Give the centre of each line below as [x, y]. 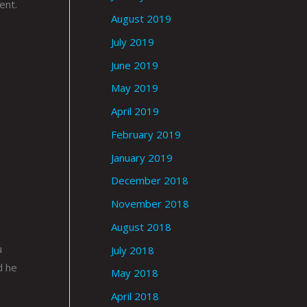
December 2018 [150, 181]
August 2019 [141, 19]
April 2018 [135, 296]
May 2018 [135, 273]
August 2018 [141, 226]
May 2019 [135, 88]
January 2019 [142, 157]
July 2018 [133, 250]
